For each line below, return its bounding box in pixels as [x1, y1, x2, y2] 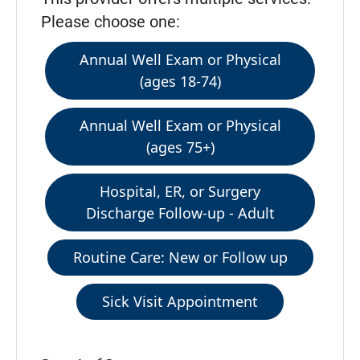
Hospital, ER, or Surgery [100, 181, 260, 201]
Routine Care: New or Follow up [72, 247, 288, 267]
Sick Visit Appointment [102, 291, 258, 311]
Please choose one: [41, 12, 180, 31]
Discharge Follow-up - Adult [85, 202, 275, 223]
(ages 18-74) [139, 71, 221, 91]
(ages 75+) [145, 137, 215, 157]
